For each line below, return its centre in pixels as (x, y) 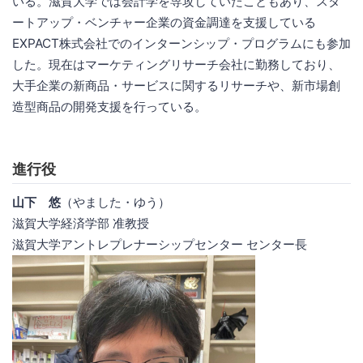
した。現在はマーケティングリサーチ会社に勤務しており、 (176, 65)
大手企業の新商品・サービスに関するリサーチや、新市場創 (176, 86)
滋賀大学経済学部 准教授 (81, 224)
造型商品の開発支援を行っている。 (109, 107)
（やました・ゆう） (115, 203)
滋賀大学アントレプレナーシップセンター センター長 (160, 245)
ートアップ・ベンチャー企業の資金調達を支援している (164, 23)
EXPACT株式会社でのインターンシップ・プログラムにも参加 (181, 44)
